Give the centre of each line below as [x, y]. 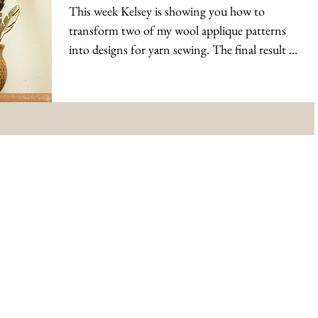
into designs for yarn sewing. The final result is [182, 49]
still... [82, 68]
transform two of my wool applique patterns [177, 30]
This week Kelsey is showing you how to [167, 11]
